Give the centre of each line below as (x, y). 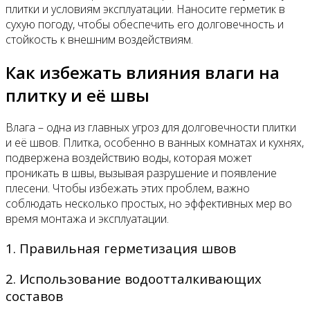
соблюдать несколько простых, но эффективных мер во (149, 204)
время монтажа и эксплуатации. (87, 219)
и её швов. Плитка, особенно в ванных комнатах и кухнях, (155, 143)
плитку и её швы (77, 95)
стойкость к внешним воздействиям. (99, 39)
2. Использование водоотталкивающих (134, 278)
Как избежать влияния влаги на (143, 72)
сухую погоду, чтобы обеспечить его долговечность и (145, 24)
